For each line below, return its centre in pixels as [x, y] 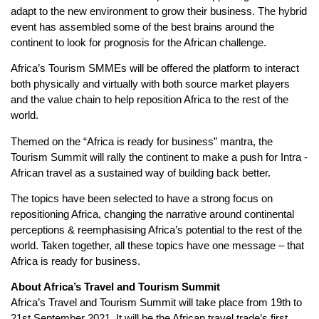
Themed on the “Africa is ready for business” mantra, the [142, 141]
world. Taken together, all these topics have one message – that [157, 245]
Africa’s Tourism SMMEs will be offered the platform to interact [155, 68]
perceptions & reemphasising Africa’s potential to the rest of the [156, 229]
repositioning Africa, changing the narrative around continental [152, 214]
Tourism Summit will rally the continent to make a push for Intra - [159, 157]
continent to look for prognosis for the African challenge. [138, 42]
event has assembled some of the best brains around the [142, 26]
